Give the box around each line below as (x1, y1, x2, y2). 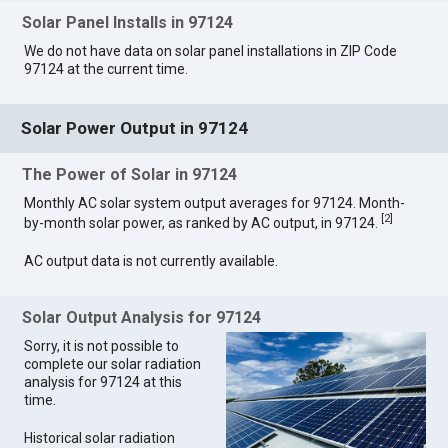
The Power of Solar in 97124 (22, 165, 238, 185)
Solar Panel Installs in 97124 (22, 13, 234, 33)
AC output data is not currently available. (24, 252, 279, 269)
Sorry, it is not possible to (24, 338, 180, 355)
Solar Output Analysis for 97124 (22, 308, 262, 328)
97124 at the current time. (24, 61, 189, 78)
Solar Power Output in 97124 (21, 118, 249, 139)
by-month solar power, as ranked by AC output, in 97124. (24, 214, 382, 231)
